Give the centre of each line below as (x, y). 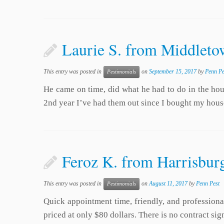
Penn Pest (208, 183)
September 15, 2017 (173, 71)
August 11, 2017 (168, 183)
